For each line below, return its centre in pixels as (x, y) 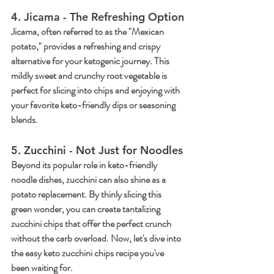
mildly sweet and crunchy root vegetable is (90, 76)
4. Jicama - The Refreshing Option (98, 17)
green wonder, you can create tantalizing (87, 209)
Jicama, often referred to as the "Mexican (88, 32)
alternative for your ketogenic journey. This (91, 61)
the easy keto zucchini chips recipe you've (88, 253)
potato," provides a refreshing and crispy (87, 46)
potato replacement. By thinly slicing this (87, 194)
